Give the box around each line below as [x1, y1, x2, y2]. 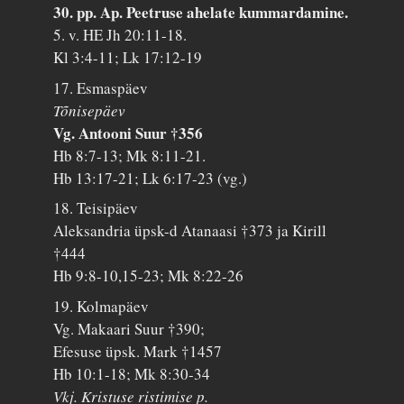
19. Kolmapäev [53, 295, 150, 317]
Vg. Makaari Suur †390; [53, 317, 206, 339]
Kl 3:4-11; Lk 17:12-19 [53, 47, 203, 69]
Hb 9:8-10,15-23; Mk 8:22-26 [53, 265, 244, 287]
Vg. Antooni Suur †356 [53, 121, 204, 144]
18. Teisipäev [53, 197, 139, 219]
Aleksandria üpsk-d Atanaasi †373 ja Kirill [53, 220, 327, 242]
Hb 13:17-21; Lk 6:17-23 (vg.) [53, 167, 248, 188]
